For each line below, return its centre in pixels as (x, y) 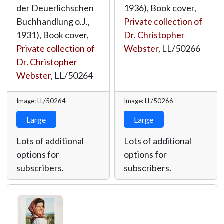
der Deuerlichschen (55, 8)
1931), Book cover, (52, 35)
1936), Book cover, (160, 8)
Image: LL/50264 (41, 101)
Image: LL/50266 (148, 101)
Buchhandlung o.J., (53, 21)
